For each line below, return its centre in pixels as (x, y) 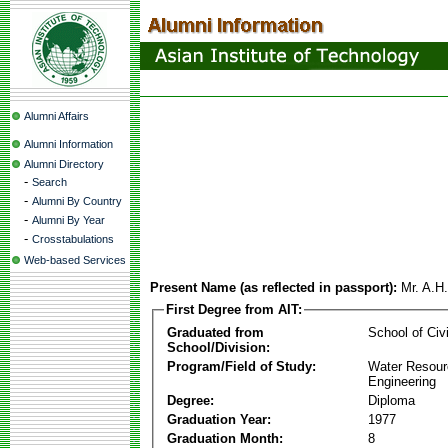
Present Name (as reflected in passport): (273, 287)
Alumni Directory (64, 164)
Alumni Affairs (56, 116)
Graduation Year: (219, 419)
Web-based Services (75, 260)
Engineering (402, 381)
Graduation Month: (225, 438)
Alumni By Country (77, 201)
